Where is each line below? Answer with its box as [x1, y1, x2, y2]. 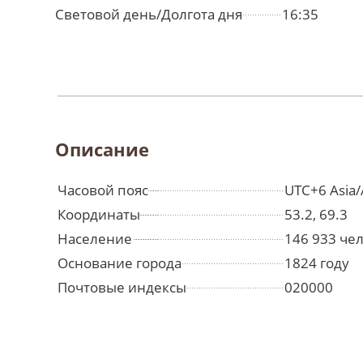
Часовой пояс [58, 181, 148, 200]
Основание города [58, 254, 181, 273]
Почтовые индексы [58, 278, 186, 297]
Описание [55, 137, 149, 162]
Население [58, 229, 132, 249]
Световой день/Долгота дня [55, 5, 242, 24]
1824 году [284, 254, 349, 273]
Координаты [58, 205, 140, 224]
